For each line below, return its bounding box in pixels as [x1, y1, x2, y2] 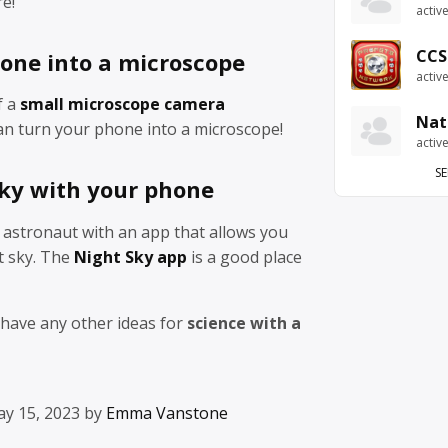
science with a [187, 311, 301, 334]
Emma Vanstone [106, 401, 228, 424]
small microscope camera [20, 93, 225, 116]
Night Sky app [74, 245, 187, 268]
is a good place [187, 245, 302, 268]
